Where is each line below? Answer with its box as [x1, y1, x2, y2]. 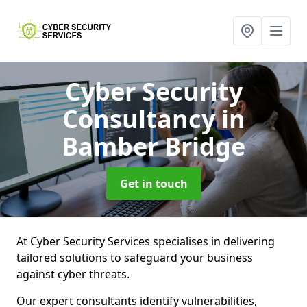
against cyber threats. [16, 267, 132, 282]
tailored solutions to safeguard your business [16, 250, 253, 265]
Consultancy [62, 102, 221, 136]
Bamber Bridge [62, 130, 245, 163]
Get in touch [119, 176, 188, 191]
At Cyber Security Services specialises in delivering [16, 234, 275, 249]
